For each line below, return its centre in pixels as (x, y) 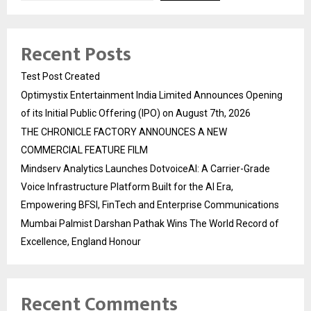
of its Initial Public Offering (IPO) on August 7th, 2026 (136, 113)
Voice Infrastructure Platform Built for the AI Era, (127, 186)
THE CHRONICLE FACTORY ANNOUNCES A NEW (124, 132)
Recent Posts (76, 54)
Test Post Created (60, 76)
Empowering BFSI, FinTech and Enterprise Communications (150, 204)
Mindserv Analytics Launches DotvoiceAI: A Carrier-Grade (145, 168)
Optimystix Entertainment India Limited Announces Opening (152, 95)
